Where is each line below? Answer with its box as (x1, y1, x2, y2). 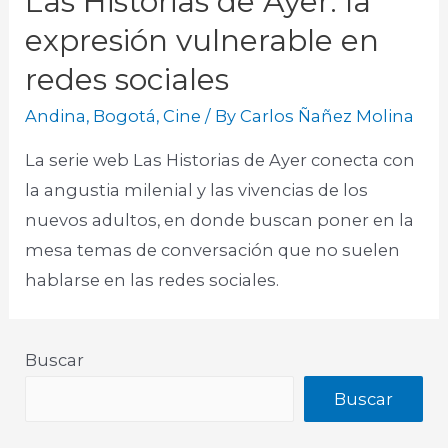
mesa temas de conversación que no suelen (25, 239, 401, 260)
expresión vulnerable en (25, 22, 380, 60)
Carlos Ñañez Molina (240, 106, 415, 127)
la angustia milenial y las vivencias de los (25, 179, 369, 200)
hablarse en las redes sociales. (25, 269, 280, 290)
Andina (25, 106, 87, 127)
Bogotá (93, 106, 157, 127)
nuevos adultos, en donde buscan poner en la (25, 209, 415, 230)
